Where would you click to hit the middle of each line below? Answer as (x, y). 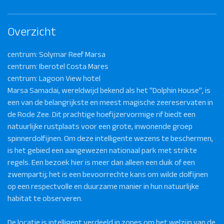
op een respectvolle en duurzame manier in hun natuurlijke (103, 186)
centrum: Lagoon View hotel (54, 78)
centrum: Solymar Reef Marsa (56, 54)
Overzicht (32, 31)
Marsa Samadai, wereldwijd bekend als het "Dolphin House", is (109, 90)
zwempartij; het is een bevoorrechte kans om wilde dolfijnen (108, 174)
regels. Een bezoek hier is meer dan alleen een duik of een (101, 162)
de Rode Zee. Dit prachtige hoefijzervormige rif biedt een (101, 114)
